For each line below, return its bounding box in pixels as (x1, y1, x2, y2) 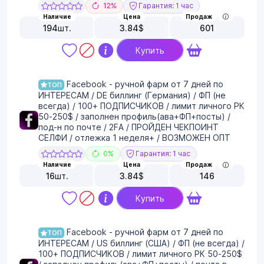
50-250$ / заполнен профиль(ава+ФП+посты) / (38, 111, 230, 122)
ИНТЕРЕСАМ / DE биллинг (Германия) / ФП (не (38, 90, 226, 101)
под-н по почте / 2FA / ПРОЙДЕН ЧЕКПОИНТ (38, 122, 219, 133)
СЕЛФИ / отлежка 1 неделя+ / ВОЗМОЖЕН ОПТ (38, 133, 230, 143)
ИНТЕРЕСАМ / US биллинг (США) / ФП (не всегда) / (38, 238, 245, 249)
